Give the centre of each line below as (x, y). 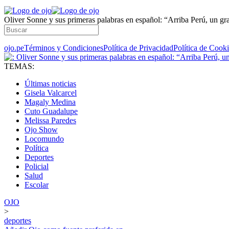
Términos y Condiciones (64, 48)
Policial (37, 166)
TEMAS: (19, 66)
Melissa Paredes (50, 120)
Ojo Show (41, 130)
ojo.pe (14, 48)
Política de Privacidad (138, 48)
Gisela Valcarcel (51, 93)
